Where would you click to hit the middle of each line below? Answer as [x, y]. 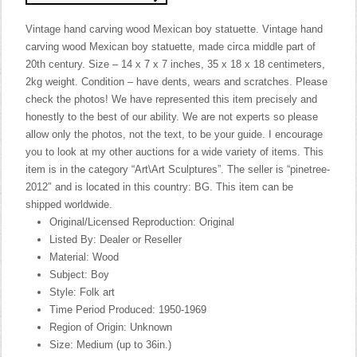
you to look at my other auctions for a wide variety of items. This [175, 152]
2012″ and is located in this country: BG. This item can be [160, 187]
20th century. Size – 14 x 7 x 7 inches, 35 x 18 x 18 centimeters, [176, 64]
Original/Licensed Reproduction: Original [142, 222]
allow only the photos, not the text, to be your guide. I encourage [175, 134]
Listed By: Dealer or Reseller [116, 239]
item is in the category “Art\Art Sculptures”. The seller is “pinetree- [178, 169]
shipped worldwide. [69, 204]
